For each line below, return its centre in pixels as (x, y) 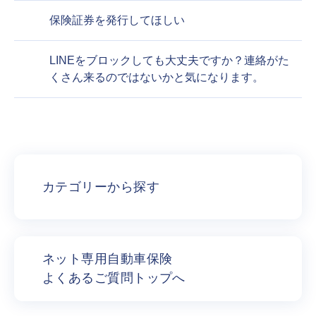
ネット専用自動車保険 (108, 259)
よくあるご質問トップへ (114, 278)
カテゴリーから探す (101, 187)
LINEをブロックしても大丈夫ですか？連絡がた (169, 61)
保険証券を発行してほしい (117, 20)
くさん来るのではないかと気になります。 (157, 78)
